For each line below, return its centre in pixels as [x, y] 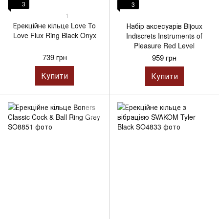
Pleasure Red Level [164, 45]
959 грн [164, 57]
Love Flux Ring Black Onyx [55, 35]
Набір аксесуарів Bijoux [164, 26]
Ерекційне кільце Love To [55, 25]
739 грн [55, 57]
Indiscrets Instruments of [164, 36]
